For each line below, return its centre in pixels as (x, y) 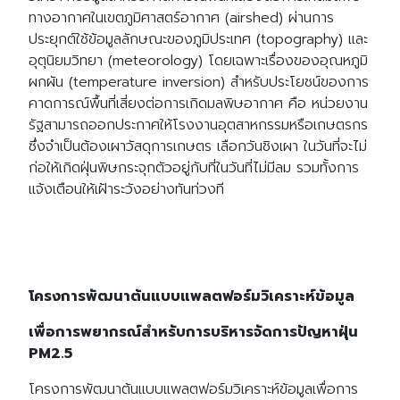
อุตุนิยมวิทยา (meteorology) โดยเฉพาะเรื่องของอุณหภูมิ (198, 61)
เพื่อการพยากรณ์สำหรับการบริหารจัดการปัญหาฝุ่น (193, 333)
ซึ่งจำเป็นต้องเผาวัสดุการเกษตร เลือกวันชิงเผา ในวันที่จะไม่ (198, 147)
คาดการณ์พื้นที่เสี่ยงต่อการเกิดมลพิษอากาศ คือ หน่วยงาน (198, 104)
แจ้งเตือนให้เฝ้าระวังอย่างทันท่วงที (126, 190)
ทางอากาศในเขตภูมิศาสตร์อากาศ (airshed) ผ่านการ (181, 18)
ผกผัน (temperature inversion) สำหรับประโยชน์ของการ (199, 83)
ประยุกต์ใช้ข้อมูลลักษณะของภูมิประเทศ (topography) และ (198, 40)
